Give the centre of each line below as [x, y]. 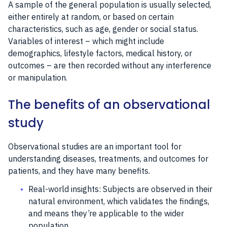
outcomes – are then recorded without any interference [110, 65]
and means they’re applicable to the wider [106, 213]
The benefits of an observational [109, 104]
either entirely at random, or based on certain [91, 16]
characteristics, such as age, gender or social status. [103, 29]
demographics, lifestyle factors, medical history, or [100, 53]
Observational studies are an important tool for [95, 146]
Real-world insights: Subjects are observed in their [120, 189]
